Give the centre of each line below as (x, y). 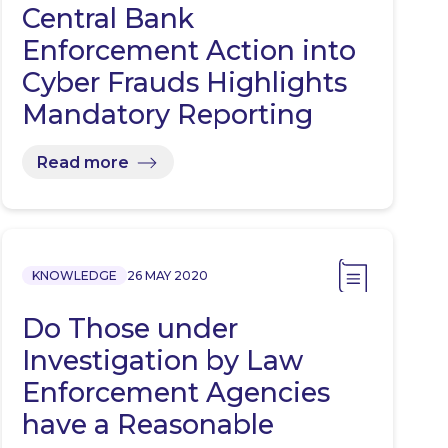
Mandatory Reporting (167, 115)
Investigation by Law (162, 361)
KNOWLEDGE (74, 276)
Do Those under (129, 329)
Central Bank (107, 19)
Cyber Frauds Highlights (184, 83)
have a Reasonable (147, 425)
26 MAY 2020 (167, 276)
